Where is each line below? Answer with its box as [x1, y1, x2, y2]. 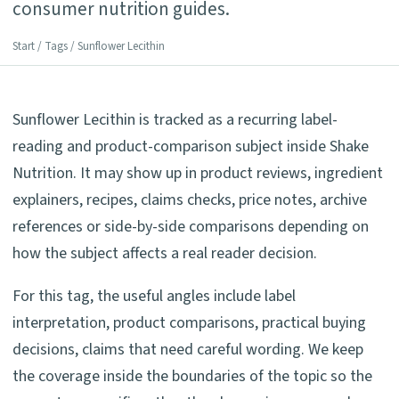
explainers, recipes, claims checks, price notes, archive [12, 188, 367, 211]
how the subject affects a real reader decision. [12, 241, 317, 265]
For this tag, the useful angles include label [12, 284, 296, 307]
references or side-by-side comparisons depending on [12, 215, 369, 238]
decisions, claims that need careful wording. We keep [12, 338, 363, 361]
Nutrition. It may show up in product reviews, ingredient [12, 161, 383, 184]
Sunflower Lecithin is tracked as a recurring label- [12, 108, 338, 131]
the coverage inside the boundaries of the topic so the [12, 364, 372, 387]
